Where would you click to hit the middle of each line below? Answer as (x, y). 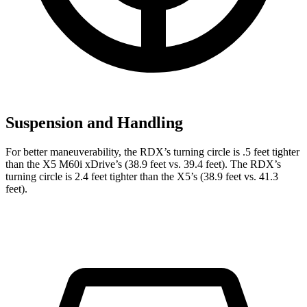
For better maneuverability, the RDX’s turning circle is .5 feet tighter (152, 151)
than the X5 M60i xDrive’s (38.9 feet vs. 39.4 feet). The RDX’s (143, 164)
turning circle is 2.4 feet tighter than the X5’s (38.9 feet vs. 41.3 (142, 176)
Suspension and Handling (94, 122)
